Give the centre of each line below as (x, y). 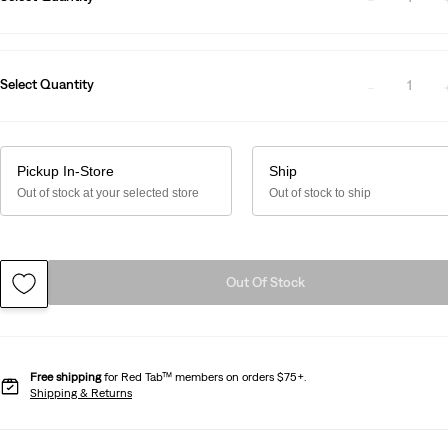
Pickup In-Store (65, 170)
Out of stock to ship (319, 192)
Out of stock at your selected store (108, 192)
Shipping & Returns (81, 392)
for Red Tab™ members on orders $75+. (203, 376)
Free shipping (65, 376)
